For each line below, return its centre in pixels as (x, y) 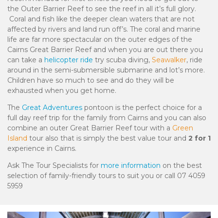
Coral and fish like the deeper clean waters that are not (101, 19)
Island (17, 138)
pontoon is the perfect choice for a (143, 108)
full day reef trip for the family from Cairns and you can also (107, 118)
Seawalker (169, 60)
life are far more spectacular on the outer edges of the (100, 40)
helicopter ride (69, 60)
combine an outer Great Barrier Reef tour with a (90, 128)
